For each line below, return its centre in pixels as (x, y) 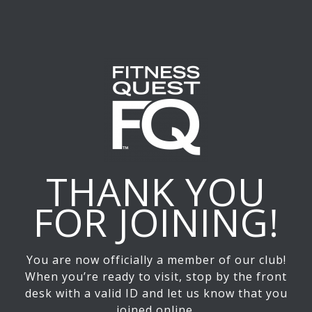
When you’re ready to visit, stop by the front (156, 277)
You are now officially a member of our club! (156, 260)
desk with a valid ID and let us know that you (156, 294)
